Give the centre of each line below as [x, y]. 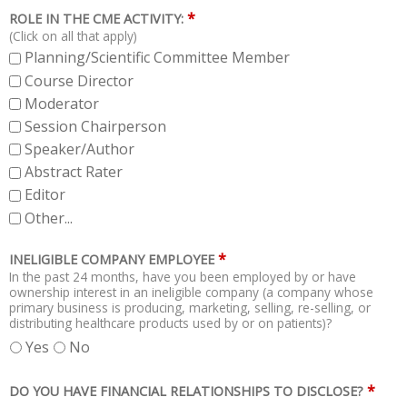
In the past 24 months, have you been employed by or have [183, 276]
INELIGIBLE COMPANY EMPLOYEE [112, 259]
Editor [45, 195]
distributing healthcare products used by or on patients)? [170, 323]
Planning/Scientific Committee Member [157, 58]
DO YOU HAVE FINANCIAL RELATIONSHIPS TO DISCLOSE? [186, 391]
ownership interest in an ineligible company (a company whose [191, 292]
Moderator [62, 103]
